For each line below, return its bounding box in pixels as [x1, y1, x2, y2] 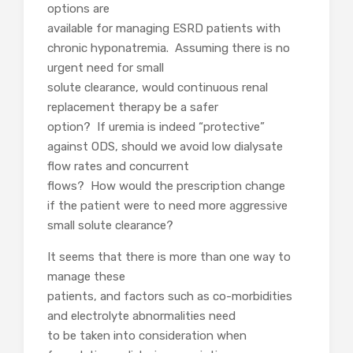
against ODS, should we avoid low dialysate [47, 139, 283, 154]
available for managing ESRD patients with [47, 21, 281, 36]
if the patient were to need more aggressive [47, 199, 288, 214]
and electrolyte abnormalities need [47, 308, 236, 323]
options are [47, 2, 110, 17]
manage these [47, 269, 125, 284]
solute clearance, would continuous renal [47, 80, 268, 95]
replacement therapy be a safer [47, 100, 218, 115]
